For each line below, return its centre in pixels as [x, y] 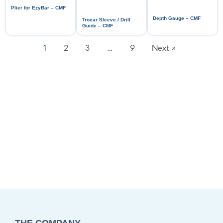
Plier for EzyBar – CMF [38, 8]
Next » [164, 49]
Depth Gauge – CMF [177, 18]
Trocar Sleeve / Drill [106, 20]
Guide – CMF [97, 26]
